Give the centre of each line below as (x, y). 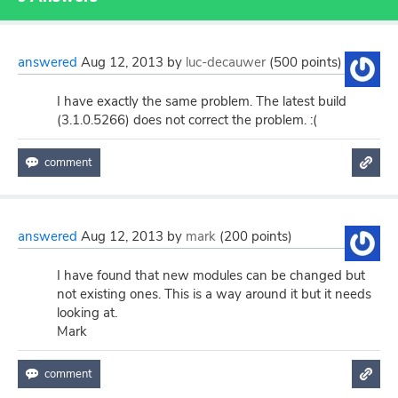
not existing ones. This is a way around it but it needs (214, 294)
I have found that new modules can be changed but (211, 275)
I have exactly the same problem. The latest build (202, 101)
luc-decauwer (226, 62)
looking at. (87, 313)
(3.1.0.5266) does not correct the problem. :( (187, 120)
